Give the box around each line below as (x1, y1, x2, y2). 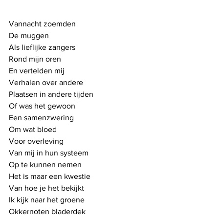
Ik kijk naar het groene (9, 196, 85, 204)
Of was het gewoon (9, 102, 75, 110)
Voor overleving (9, 137, 64, 145)
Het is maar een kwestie (9, 172, 90, 180)
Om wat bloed (9, 125, 57, 133)
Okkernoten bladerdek (9, 207, 86, 216)
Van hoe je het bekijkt (9, 184, 84, 192)
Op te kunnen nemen (9, 160, 82, 169)
